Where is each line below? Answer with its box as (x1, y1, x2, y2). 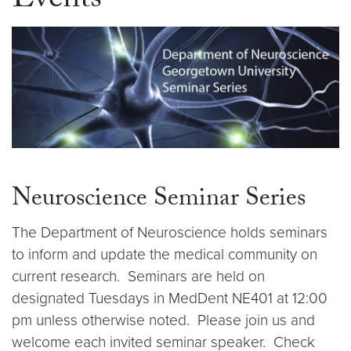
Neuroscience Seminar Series (12, 179, 306, 223)
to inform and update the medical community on (12, 245, 317, 264)
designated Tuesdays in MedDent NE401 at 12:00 (12, 289, 327, 308)
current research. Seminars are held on (12, 267, 265, 286)
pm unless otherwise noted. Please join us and (12, 311, 315, 330)
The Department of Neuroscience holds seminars (12, 223, 327, 242)
